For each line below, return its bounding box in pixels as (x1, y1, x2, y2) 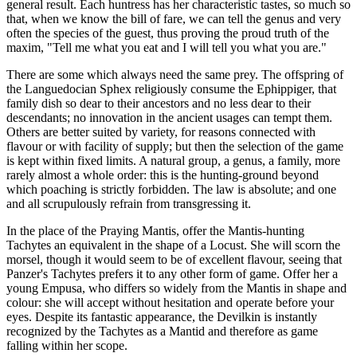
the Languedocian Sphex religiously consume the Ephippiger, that (6, 81, 336, 96)
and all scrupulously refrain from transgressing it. (6, 196, 251, 210)
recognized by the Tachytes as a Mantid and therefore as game (6, 324, 318, 338)
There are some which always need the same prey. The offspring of (6, 67, 343, 81)
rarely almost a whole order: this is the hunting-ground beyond (6, 167, 319, 182)
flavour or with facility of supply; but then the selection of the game (6, 139, 343, 153)
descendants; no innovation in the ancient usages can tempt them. (6, 110, 332, 124)
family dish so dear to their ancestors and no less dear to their (6, 96, 311, 110)
